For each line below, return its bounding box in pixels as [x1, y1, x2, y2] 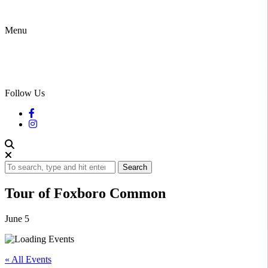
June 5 [5, 213, 29, 224]
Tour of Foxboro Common [5, 185, 166, 201]
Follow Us [5, 88, 45, 98]
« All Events [5, 254, 51, 264]
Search [123, 163, 147, 172]
